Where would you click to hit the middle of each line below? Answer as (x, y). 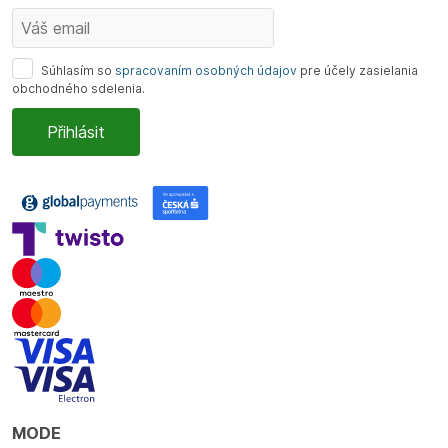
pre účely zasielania (357, 71)
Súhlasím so (76, 71)
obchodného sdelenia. (78, 89)
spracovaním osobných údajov (206, 71)
